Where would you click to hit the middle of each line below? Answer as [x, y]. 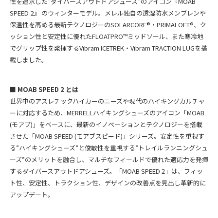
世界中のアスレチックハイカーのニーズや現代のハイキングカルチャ [107, 101]
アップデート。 [32, 195]
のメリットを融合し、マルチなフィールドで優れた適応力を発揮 [117, 160]
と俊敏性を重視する [107, 148]
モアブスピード [99, 136]
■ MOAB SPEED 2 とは [44, 90]
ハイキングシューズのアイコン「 [140, 113]
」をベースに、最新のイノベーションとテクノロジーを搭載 [118, 125]
